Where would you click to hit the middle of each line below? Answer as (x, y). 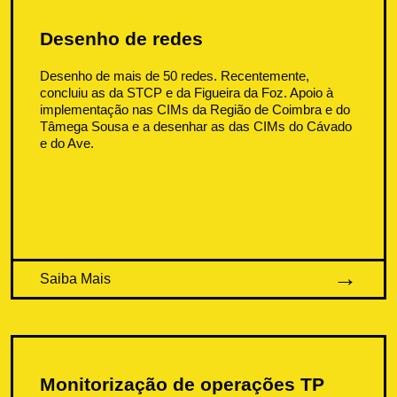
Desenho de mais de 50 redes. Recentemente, (175, 75)
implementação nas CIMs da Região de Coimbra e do (195, 109)
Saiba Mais (76, 278)
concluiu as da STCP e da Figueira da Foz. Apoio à (187, 92)
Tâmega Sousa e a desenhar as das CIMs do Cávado (196, 126)
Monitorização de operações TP (183, 384)
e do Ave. (67, 143)
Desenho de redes (122, 38)
